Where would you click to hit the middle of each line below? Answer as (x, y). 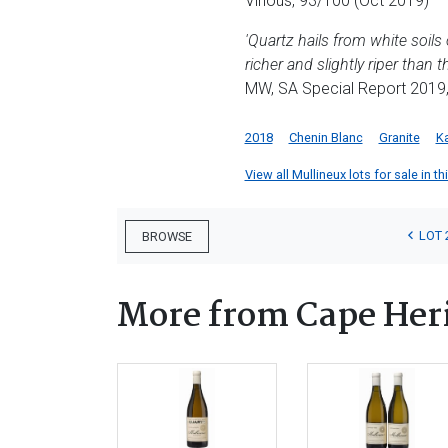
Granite (399, 137)
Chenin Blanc (325, 137)
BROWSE (167, 236)
